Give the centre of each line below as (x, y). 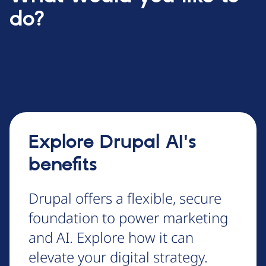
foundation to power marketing (128, 218)
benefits (63, 165)
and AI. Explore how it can (111, 237)
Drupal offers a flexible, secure (125, 198)
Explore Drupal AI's (113, 143)
